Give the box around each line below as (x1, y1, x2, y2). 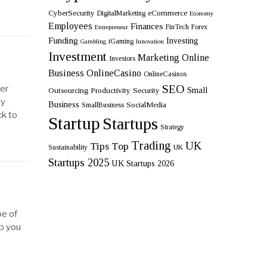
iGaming (108, 37, 133, 46)
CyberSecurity (48, 8, 95, 18)
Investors (109, 54, 135, 63)
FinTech (166, 23, 189, 32)
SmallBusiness (82, 101, 124, 110)
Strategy (160, 123, 184, 132)
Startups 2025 (48, 156, 109, 169)
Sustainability (48, 143, 88, 152)
